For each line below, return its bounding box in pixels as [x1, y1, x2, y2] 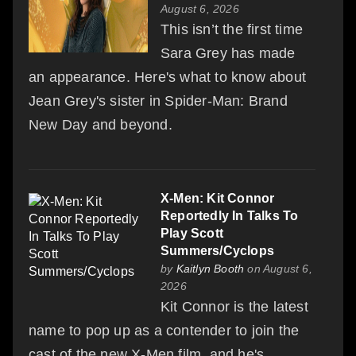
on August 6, [244, 261, 312, 275]
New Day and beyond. [29, 116, 172, 133]
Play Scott [161, 226, 223, 240]
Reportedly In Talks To [161, 208, 299, 222]
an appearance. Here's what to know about [29, 68, 307, 85]
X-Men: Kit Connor [161, 191, 275, 205]
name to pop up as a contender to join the [29, 322, 300, 339]
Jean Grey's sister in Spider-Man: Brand [29, 92, 288, 109]
